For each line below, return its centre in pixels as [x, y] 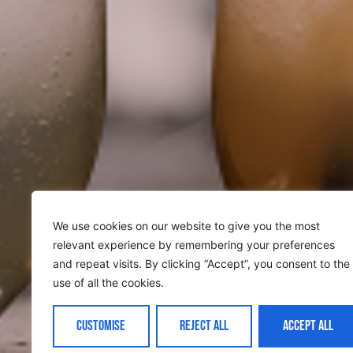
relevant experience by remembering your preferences [194, 245]
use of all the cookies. [108, 282]
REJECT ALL [204, 326]
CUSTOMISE [101, 326]
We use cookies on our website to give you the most [186, 226]
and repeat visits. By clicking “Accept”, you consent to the [201, 264]
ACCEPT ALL [308, 326]
